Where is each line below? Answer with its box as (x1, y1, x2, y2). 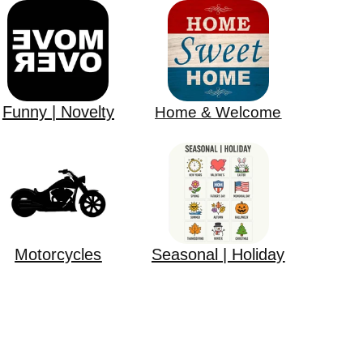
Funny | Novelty (2, 103, 114, 122)
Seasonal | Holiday (152, 246, 285, 264)
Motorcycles (15, 246, 102, 264)
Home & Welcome (155, 104, 282, 122)
